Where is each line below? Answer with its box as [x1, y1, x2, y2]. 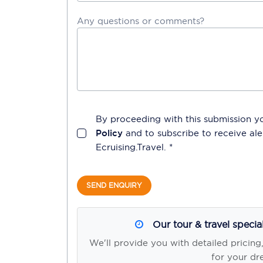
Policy [96, 127, 123, 139]
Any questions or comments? [77, 15, 204, 26]
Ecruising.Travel [96, 141, 164, 153]
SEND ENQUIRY [86, 181, 142, 190]
